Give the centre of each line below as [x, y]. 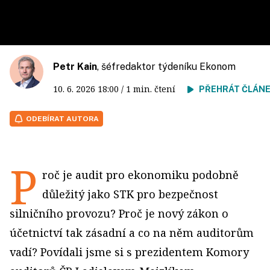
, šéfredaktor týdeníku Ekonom [166, 66]
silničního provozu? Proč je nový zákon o [119, 213]
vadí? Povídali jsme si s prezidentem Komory [129, 252]
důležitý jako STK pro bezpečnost [130, 194]
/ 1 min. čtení [153, 89]
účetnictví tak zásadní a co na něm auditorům [132, 232]
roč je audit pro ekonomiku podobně [140, 174]
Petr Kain [75, 66]
